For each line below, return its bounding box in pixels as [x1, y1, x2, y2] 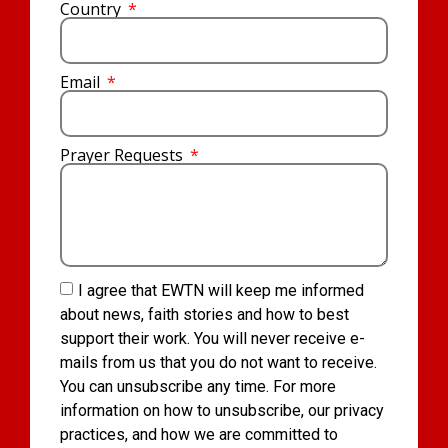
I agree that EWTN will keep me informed [78, 281, 364, 300]
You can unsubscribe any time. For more [60, 377, 336, 396]
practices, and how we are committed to [60, 425, 338, 444]
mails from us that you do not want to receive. [60, 353, 377, 372]
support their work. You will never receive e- [60, 329, 365, 348]
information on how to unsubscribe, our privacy [60, 401, 384, 420]
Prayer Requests [60, 144, 187, 167]
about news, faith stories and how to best [60, 305, 349, 324]
